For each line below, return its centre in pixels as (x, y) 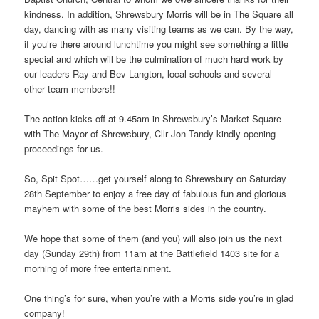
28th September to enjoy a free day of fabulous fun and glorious (156, 193)
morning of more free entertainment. (98, 268)
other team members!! (70, 88)
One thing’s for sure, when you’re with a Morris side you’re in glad (159, 298)
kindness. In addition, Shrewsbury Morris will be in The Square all (159, 14)
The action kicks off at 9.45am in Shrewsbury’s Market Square (153, 118)
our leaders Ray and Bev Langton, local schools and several (148, 73)
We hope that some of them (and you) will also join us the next (153, 238)
